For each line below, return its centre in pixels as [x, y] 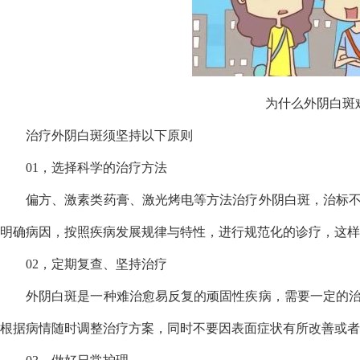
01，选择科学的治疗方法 [96, 168]
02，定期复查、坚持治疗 [96, 264]
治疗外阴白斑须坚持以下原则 [109, 135]
